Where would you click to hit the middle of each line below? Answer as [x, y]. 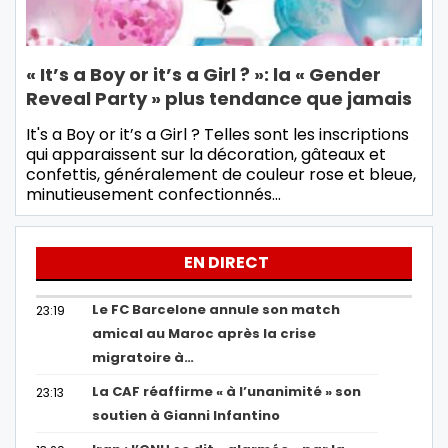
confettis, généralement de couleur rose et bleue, [221, 175]
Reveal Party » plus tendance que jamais [219, 99]
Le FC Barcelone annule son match [216, 310]
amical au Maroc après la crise [204, 334]
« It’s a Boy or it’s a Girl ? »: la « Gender [203, 75]
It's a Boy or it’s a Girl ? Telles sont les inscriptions [217, 135]
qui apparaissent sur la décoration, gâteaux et [206, 155]
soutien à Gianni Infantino [186, 416]
